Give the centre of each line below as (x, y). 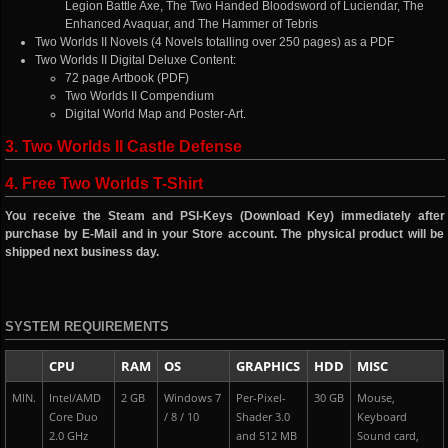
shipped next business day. (82, 252)
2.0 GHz (69, 436)
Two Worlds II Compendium (140, 96)
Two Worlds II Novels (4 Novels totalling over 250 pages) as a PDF (215, 42)
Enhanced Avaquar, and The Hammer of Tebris (192, 24)
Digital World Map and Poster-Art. (156, 114)
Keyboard (382, 417)
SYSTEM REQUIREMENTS (87, 326)
